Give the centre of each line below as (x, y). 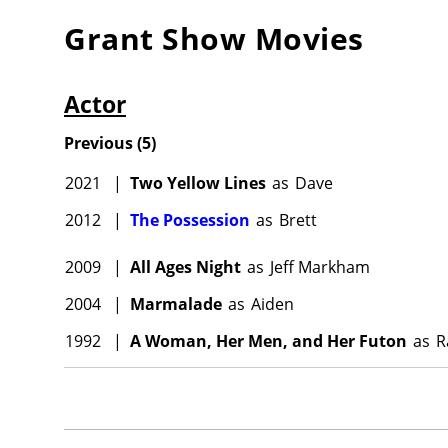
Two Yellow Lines (198, 182)
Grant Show (155, 38)
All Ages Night (185, 266)
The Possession (190, 219)
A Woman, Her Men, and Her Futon (268, 340)
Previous (98, 142)
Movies (305, 38)
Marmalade (176, 303)
